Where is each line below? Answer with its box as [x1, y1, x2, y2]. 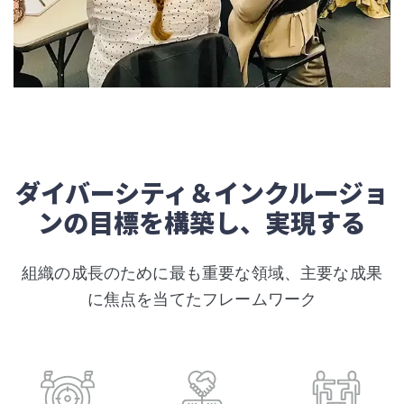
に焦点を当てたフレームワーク [87, 289, 317, 308]
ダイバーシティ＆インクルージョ [15, 173, 389, 211]
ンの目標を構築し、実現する [38, 203, 366, 241]
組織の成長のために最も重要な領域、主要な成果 [22, 262, 382, 282]
